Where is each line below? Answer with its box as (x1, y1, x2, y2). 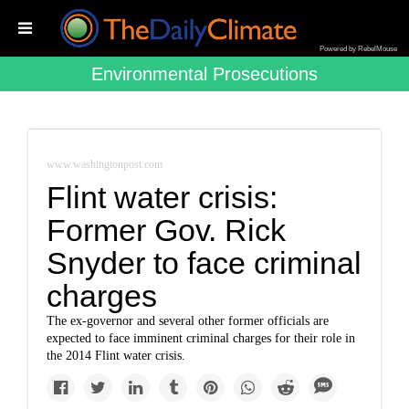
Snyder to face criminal (47, 246, 362, 280)
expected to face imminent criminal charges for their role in (47, 331, 356, 345)
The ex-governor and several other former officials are (47, 314, 330, 328)
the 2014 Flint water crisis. (47, 349, 186, 362)
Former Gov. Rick (47, 213, 287, 247)
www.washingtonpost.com (47, 158, 163, 171)
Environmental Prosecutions (91, 64, 318, 84)
